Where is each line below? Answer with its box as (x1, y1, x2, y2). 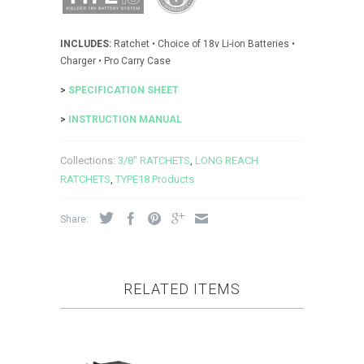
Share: (60, 213, 91, 225)
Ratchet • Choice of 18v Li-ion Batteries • (111, 37, 295, 50)
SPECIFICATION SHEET (68, 84, 179, 96)
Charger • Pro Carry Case (60, 54, 171, 67)
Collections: (60, 154, 115, 167)
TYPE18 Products (115, 172, 194, 185)
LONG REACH (195, 154, 258, 167)
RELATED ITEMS (123, 279, 240, 297)
